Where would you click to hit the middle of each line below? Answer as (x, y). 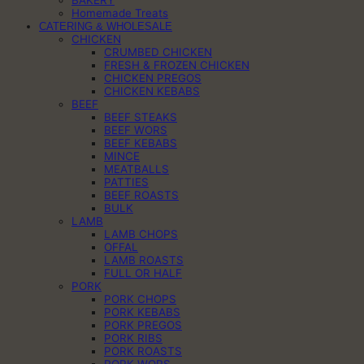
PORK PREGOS (143, 325)
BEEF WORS (136, 130)
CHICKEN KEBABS (152, 91)
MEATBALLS (136, 169)
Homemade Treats (120, 13)
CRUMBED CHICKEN (158, 52)
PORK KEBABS (142, 312)
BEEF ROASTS (141, 195)
